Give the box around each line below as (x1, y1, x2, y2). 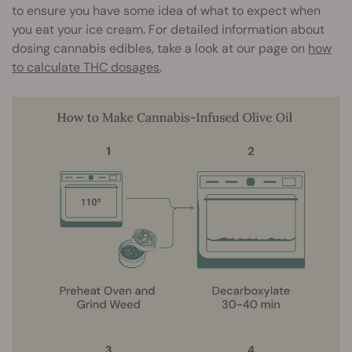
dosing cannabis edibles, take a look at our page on (12, 40, 308, 57)
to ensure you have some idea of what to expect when (12, 2, 321, 20)
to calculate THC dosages (12, 59, 159, 76)
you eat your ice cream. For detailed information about (12, 21, 324, 38)
